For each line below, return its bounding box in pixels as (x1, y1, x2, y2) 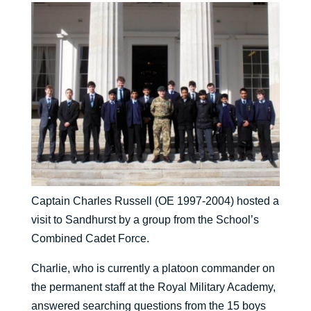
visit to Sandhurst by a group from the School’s (31, 214, 259, 226)
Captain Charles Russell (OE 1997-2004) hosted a (31, 195, 279, 208)
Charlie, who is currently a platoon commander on (31, 262, 275, 275)
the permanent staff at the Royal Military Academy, (31, 281, 276, 294)
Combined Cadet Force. (31, 233, 149, 245)
